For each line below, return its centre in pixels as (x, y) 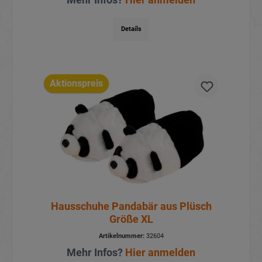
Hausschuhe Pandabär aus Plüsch (131, 206)
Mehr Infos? (96, 253)
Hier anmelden (160, 253)
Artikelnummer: (121, 236)
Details (131, 29)
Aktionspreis (76, 84)
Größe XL (131, 219)
